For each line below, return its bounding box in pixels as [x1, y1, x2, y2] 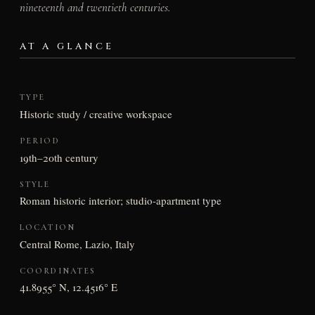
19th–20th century [19, 150, 98, 165]
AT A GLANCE [19, 39, 115, 53]
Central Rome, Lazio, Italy [19, 236, 135, 251]
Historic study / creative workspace [19, 107, 172, 121]
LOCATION [19, 222, 75, 233]
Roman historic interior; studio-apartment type [19, 193, 221, 208]
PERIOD [19, 135, 60, 146]
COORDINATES [19, 265, 96, 276]
